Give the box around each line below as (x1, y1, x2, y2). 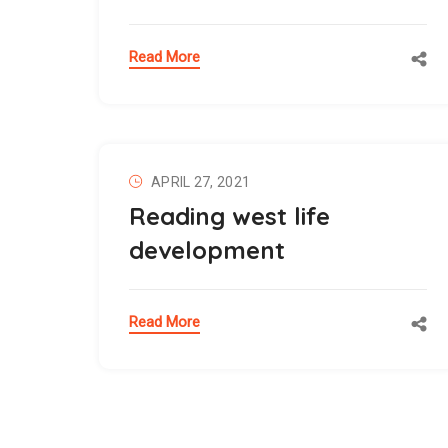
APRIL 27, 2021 (151, 174, 251, 191)
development (129, 235, 285, 266)
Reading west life (129, 201, 330, 232)
